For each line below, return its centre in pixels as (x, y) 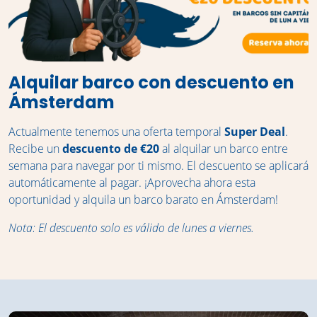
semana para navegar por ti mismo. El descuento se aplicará (158, 166)
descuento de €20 (111, 149)
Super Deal (255, 132)
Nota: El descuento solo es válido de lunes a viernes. (131, 228)
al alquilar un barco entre (224, 149)
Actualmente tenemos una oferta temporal (116, 132)
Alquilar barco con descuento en (151, 83)
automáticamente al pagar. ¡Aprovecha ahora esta (132, 183)
